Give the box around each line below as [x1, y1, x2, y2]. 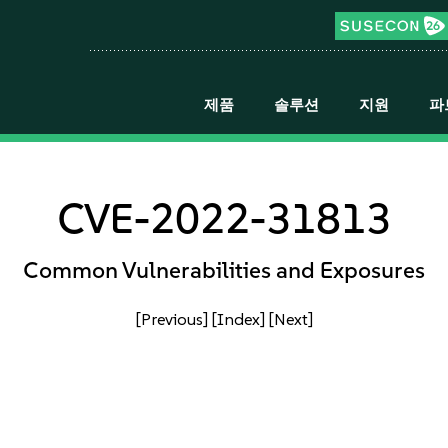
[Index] [211, 309, 265, 329]
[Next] [268, 309, 313, 329]
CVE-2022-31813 [57, 193, 391, 243]
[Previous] [135, 309, 208, 329]
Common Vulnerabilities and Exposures [23, 256, 425, 284]
